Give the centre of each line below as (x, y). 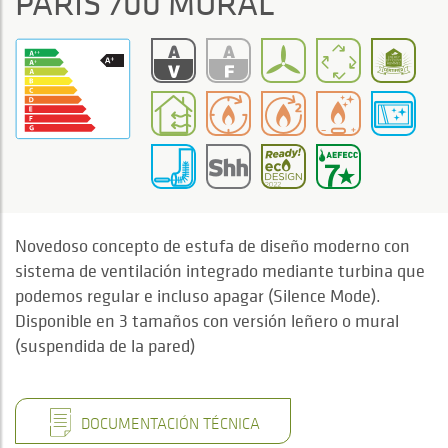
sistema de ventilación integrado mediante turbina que (220, 270)
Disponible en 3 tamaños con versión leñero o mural (207, 320)
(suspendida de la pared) (105, 345)
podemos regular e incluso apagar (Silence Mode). (198, 295)
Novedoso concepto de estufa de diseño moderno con (212, 245)
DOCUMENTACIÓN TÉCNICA (168, 422)
